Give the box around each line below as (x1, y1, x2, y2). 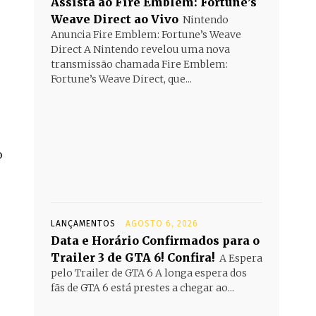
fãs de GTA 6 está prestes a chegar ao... (51, 281, 234, 294)
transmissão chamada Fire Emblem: (51, 58, 228, 71)
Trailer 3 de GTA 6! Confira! (51, 250, 215, 265)
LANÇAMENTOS (51, 219, 116, 229)
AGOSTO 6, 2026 (126, 219, 198, 229)
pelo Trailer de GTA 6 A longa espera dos (51, 267, 247, 279)
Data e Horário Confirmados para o (51, 233, 260, 248)
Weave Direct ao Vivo (51, 12, 178, 26)
